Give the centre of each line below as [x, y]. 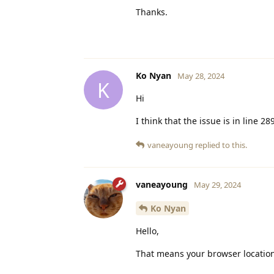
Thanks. [152, 12]
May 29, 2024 [217, 185]
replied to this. [220, 145]
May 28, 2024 [201, 76]
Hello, [147, 231]
